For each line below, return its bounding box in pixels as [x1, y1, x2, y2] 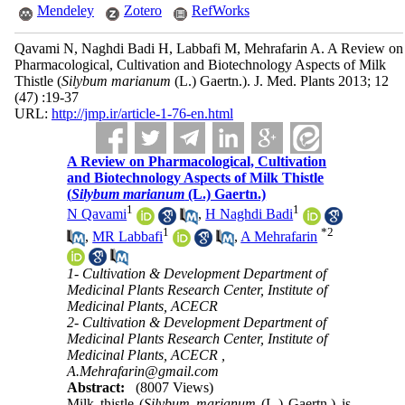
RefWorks [191, 3, 250, 18]
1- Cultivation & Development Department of [67, 265, 327, 281]
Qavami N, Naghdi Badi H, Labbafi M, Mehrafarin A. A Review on [14, 41, 403, 56]
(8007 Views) [136, 379, 214, 395]
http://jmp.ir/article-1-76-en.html [51, 106, 233, 121]
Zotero [123, 3, 162, 18]
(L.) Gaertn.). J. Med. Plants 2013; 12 [170, 73, 389, 89]
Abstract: [67, 379, 126, 395]
